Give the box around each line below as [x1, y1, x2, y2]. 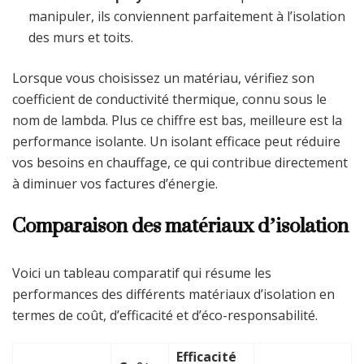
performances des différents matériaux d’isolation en [12, 284, 335, 303]
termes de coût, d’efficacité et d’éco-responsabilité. [12, 305, 318, 324]
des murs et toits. [28, 28, 133, 46]
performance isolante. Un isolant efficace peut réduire [12, 132, 340, 150]
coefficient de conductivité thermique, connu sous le [12, 89, 327, 108]
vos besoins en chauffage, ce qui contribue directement [12, 153, 348, 171]
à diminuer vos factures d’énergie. [12, 174, 218, 193]
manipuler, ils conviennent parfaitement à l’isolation [28, 6, 345, 25]
